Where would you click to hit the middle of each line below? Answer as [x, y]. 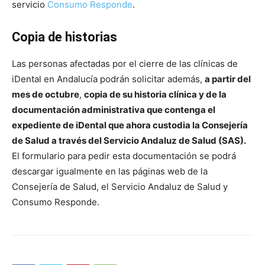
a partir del [228, 79]
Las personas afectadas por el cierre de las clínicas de [125, 63]
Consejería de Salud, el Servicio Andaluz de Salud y [120, 186]
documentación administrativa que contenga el [114, 109]
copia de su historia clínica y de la [155, 94]
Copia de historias [64, 37]
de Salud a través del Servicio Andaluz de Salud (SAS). [129, 140]
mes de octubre [46, 94]
